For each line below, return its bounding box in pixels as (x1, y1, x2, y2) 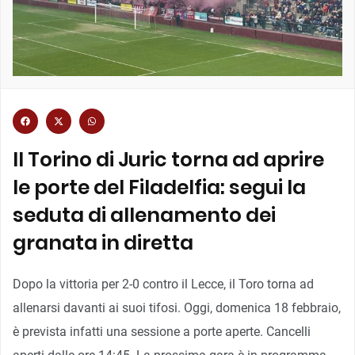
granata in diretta (13, 228, 193, 257)
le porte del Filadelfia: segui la (13, 173, 306, 201)
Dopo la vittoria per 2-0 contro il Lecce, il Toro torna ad (13, 276, 314, 292)
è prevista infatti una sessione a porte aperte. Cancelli (13, 323, 311, 339)
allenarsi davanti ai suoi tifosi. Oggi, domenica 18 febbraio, (13, 300, 341, 315)
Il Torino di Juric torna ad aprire (13, 145, 324, 174)
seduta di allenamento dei (13, 200, 276, 229)
